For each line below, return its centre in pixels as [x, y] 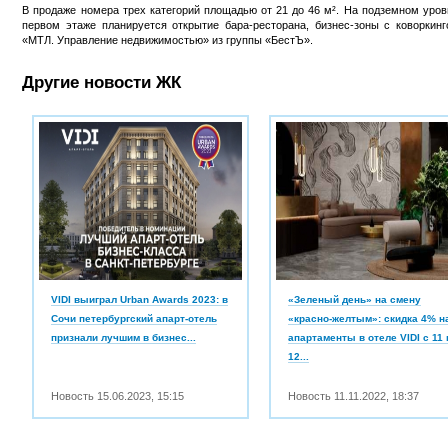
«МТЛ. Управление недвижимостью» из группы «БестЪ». [168, 40]
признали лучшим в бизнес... [124, 338]
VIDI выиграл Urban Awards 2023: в [140, 300]
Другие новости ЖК [102, 83]
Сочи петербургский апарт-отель [134, 319]
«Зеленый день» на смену [355, 300]
